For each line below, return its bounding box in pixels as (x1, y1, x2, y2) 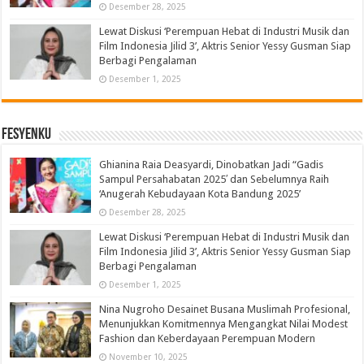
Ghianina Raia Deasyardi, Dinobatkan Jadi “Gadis (99, 158, 324, 171)
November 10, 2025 (109, 351, 188, 362)
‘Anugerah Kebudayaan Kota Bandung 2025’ (99, 187, 301, 200)
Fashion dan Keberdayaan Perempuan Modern (99, 331, 316, 344)
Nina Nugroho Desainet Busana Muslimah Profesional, (99, 302, 351, 315)
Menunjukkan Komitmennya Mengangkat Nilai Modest (99, 317, 349, 330)
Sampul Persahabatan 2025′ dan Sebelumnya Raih (99, 172, 330, 185)
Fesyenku (2, 126, 52, 143)
